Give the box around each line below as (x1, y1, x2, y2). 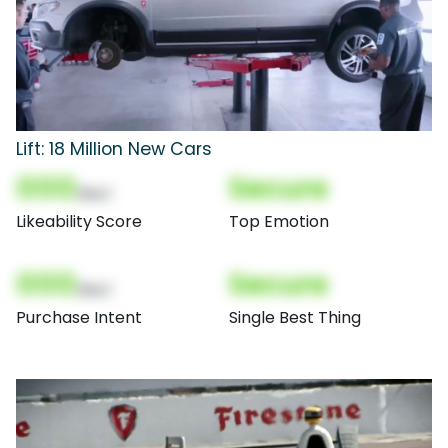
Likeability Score (16, 209, 142, 233)
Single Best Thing (229, 305, 361, 329)
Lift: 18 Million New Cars (16, 136, 212, 161)
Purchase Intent (16, 305, 142, 329)
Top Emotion (229, 209, 329, 233)
